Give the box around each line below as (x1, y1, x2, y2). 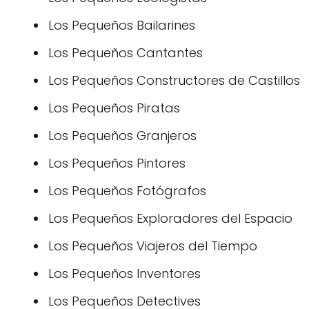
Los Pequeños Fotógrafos (48, 182, 206, 199)
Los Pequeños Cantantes (48, 44, 203, 61)
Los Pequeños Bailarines (48, 17, 195, 34)
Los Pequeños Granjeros (48, 127, 197, 144)
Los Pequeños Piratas (48, 99, 180, 117)
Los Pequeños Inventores (48, 265, 201, 282)
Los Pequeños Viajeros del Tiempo (48, 237, 257, 255)
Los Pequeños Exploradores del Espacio (48, 210, 292, 227)
